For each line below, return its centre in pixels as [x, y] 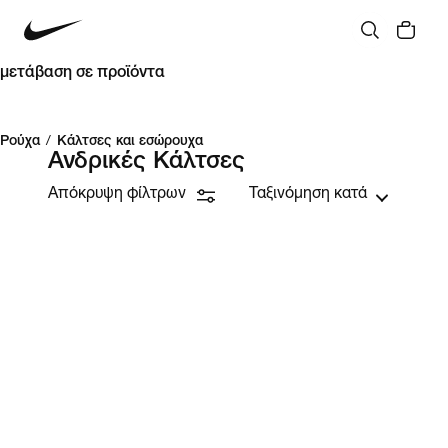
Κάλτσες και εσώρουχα [130, 142]
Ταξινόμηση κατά [308, 195]
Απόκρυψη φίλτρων [117, 195]
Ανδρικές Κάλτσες [146, 163]
